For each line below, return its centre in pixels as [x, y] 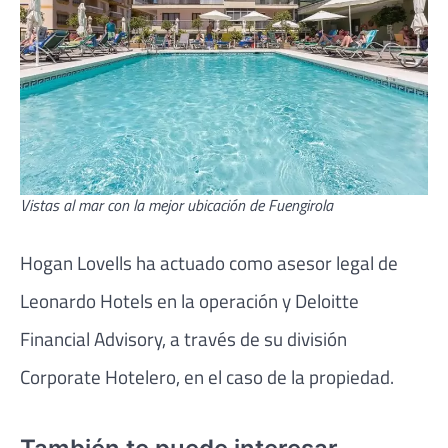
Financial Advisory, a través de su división [183, 339]
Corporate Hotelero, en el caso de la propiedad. [207, 377]
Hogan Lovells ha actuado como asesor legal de [209, 263]
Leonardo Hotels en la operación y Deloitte [189, 301]
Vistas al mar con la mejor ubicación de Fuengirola [176, 205]
